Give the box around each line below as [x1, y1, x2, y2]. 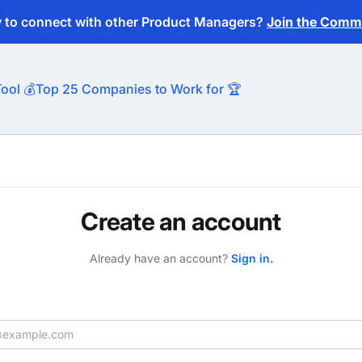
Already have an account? [89, 251, 231, 265]
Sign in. [230, 251, 273, 265]
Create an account [81, 207, 281, 236]
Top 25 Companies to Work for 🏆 [36, 81, 242, 97]
